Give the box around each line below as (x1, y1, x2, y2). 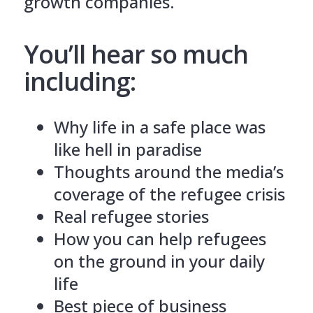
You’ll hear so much (23, 36, 248, 71)
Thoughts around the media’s (53, 159, 284, 183)
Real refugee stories (53, 204, 209, 228)
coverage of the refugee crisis (53, 182, 285, 205)
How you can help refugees (53, 226, 266, 250)
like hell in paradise (53, 137, 202, 161)
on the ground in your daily (53, 249, 265, 272)
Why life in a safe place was (53, 115, 265, 138)
